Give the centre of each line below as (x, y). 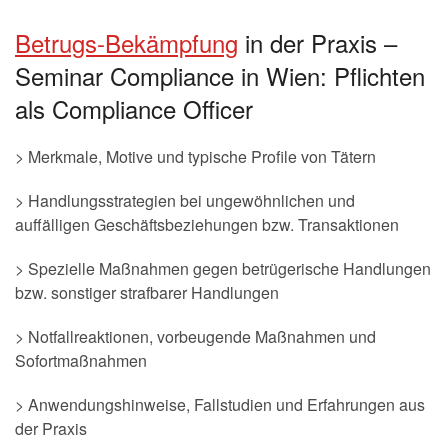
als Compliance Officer (134, 108)
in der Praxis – (317, 42)
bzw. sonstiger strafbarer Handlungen (147, 292)
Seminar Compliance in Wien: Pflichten (220, 75)
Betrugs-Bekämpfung (126, 42)
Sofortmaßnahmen (81, 360)
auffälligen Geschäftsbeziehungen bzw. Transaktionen (207, 224)
